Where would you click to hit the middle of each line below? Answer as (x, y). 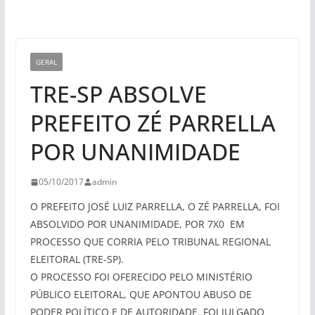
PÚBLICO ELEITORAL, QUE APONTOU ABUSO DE (141, 295)
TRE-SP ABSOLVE (118, 94)
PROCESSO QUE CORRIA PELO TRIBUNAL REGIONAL (150, 242)
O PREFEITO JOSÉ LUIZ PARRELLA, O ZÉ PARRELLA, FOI (155, 207)
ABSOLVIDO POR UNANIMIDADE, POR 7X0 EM (137, 224)
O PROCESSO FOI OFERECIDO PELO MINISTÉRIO (141, 277)
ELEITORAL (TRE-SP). (77, 259)
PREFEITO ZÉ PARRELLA (153, 123)
